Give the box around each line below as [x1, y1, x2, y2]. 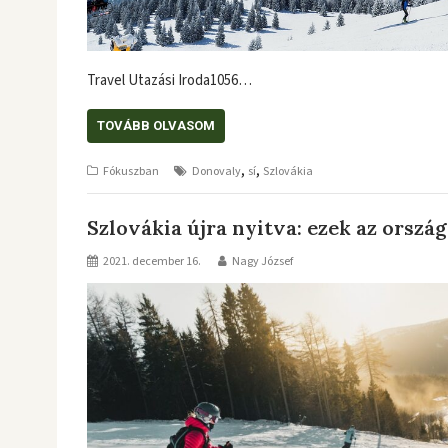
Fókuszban [103, 163, 159, 180]
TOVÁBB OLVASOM [97, 118, 215, 133]
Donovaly [192, 163, 241, 180]
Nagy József [232, 252, 293, 270]
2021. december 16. [103, 252, 201, 270]
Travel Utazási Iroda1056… [87, 70, 252, 91]
